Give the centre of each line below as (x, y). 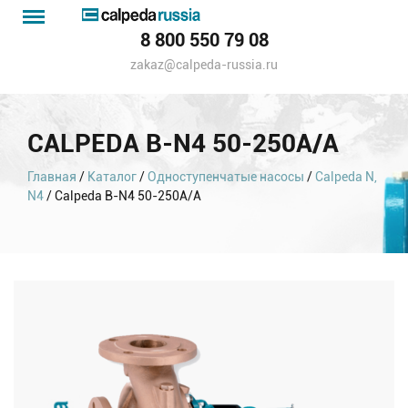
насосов (267, 51)
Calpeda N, (346, 177)
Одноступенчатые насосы (226, 177)
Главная (52, 177)
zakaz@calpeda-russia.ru (204, 65)
